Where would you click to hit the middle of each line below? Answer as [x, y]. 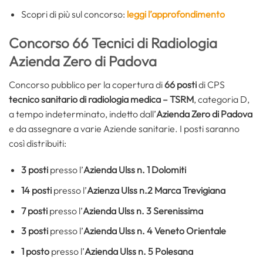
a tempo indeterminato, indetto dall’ [82, 114]
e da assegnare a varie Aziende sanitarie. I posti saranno [124, 128]
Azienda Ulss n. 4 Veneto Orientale [154, 231]
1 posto [36, 251]
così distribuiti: [38, 143]
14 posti [36, 190]
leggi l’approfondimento [175, 14]
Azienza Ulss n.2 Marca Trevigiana [156, 190]
